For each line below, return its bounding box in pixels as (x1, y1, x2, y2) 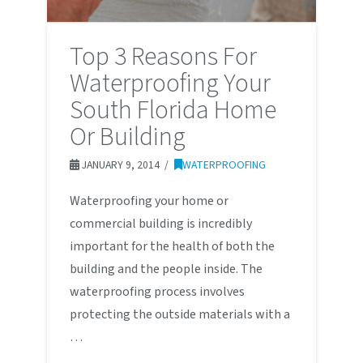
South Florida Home (69, 92, 276, 130)
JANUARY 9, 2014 (79, 157, 160, 173)
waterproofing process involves (69, 283, 245, 301)
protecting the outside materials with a (69, 305, 290, 324)
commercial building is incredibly (69, 215, 252, 233)
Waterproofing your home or (69, 192, 228, 211)
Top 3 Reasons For (69, 38, 257, 76)
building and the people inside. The (69, 260, 263, 279)
